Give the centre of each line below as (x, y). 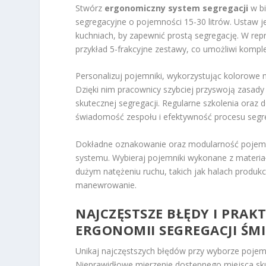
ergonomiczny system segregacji (177, 8)
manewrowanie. (106, 185)
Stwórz (90, 8)
